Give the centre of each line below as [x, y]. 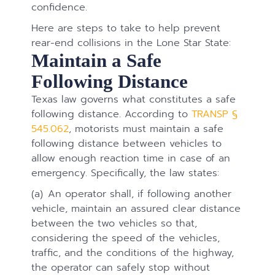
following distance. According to [112, 114]
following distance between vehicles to [127, 144]
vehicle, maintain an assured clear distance [136, 209]
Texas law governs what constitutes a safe [134, 99]
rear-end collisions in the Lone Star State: [131, 43]
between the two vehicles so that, [114, 223]
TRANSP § [215, 114]
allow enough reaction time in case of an [131, 158]
